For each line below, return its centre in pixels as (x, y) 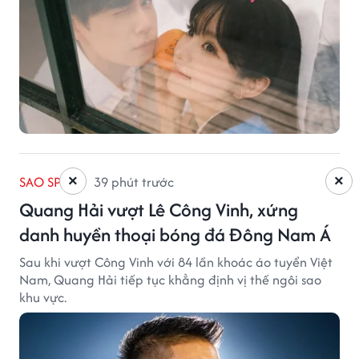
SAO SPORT (52, 182)
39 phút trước (134, 182)
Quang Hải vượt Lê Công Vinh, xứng (159, 210)
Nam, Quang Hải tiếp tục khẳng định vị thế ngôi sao (170, 280)
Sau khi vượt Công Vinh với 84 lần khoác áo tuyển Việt (176, 262)
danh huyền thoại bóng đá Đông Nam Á (175, 235)
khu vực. (43, 298)
